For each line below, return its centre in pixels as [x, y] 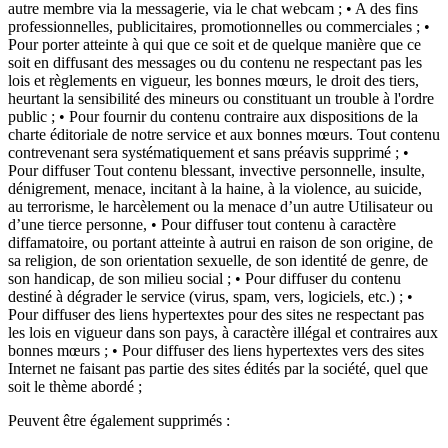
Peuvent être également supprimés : [119, 420]
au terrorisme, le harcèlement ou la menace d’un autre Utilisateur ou [220, 206]
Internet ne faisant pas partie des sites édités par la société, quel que [218, 368]
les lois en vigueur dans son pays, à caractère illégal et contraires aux [223, 332]
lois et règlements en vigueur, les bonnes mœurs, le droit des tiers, [213, 80]
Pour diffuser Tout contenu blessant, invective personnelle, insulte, [216, 170]
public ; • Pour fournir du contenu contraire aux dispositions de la [213, 116]
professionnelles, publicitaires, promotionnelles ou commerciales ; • [219, 26]
